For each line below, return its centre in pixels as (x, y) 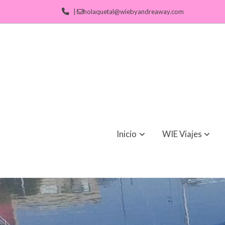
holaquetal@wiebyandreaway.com (134, 11)
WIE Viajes (182, 134)
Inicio (127, 134)
